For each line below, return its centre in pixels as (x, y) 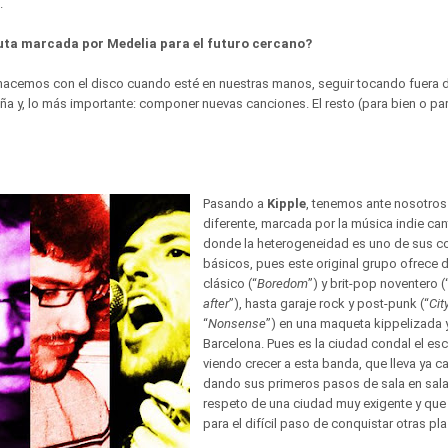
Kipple (286, 203)
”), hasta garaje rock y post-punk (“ (329, 303)
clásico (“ (230, 283)
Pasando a (235, 203)
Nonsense (237, 323)
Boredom (282, 283)
